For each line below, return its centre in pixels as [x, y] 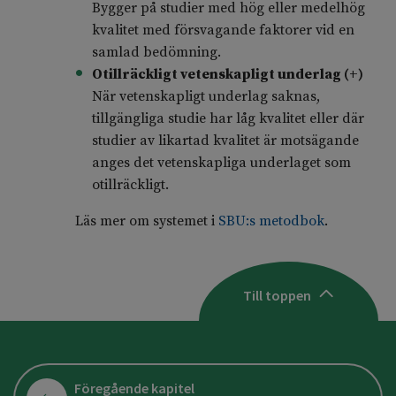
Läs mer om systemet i [146, 221]
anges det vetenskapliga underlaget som [221, 163]
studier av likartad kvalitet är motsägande [225, 141]
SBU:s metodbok [271, 221]
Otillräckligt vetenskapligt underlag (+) [227, 75]
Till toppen [277, 295]
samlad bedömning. [156, 53]
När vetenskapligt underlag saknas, [206, 97]
